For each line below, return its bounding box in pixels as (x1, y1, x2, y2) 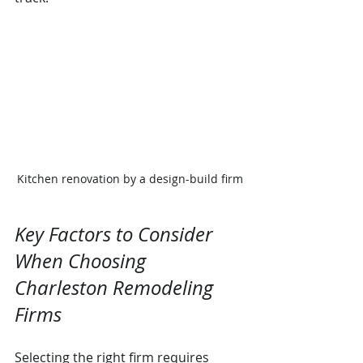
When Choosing (15, 247, 151, 274)
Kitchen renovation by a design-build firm (16, 170, 243, 186)
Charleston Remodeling (15, 274, 218, 301)
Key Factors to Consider (15, 220, 218, 247)
